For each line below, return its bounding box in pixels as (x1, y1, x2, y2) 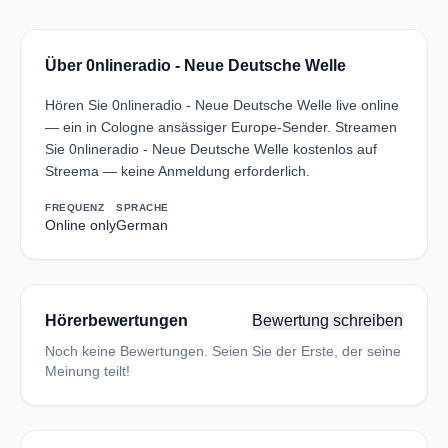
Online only (45, 217, 116, 233)
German (116, 217, 168, 233)
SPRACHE (116, 202, 169, 213)
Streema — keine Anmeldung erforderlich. (45, 163, 310, 179)
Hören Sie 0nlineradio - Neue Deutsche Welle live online (45, 97, 399, 113)
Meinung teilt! (45, 363, 130, 379)
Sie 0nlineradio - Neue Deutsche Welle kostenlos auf (45, 141, 377, 157)
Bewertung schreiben (252, 312, 403, 329)
